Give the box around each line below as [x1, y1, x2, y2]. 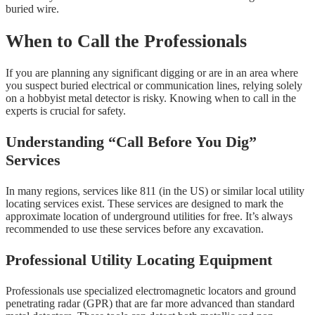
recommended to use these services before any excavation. [6, 223, 264, 236]
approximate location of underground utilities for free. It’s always [6, 210, 292, 223]
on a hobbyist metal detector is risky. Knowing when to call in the [6, 92, 296, 105]
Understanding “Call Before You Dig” [6, 133, 257, 151]
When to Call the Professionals [6, 30, 247, 51]
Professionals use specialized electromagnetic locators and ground [6, 285, 296, 297]
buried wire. [6, 3, 59, 15]
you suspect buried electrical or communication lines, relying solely [6, 79, 302, 92]
